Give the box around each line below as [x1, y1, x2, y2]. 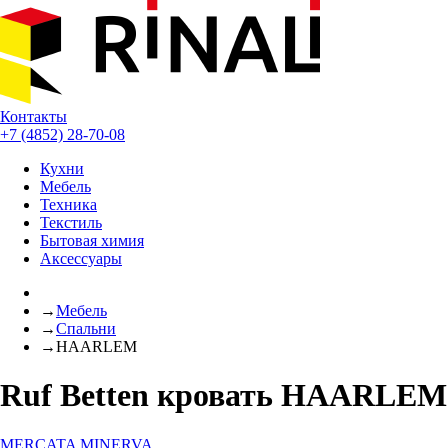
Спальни [56, 320, 116, 337]
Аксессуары [40, 250, 122, 267]
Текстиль [40, 214, 102, 231]
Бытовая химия [40, 232, 144, 249]
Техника [40, 196, 97, 213]
